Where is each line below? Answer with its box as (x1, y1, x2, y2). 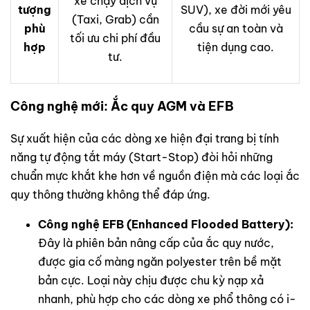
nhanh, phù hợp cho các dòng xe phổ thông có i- (38, 291, 296, 306)
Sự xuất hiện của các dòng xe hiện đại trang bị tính (10, 131, 279, 145)
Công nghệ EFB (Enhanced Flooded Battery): (38, 217, 293, 231)
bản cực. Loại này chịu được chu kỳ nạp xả (38, 273, 264, 287)
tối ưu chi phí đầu (70, 30, 161, 45)
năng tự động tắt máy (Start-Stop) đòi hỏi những (10, 149, 273, 164)
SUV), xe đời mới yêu (180, 2, 291, 17)
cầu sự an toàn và (188, 21, 283, 35)
